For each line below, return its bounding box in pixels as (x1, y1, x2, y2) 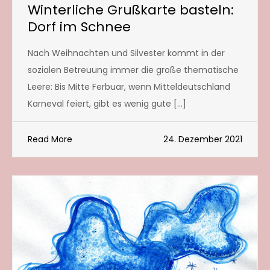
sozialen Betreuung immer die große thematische (28, 63, 239, 76)
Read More (28, 133, 72, 145)
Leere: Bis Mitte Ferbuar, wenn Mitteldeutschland (28, 80, 230, 93)
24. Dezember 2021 (163, 133, 242, 145)
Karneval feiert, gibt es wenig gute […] (28, 97, 186, 110)
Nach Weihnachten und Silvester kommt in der (28, 46, 225, 59)
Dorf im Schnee (28, 17, 131, 36)
